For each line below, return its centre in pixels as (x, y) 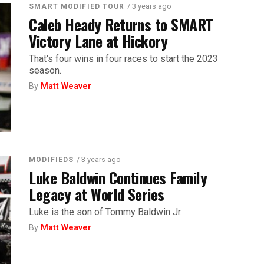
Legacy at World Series (97, 194)
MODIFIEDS (52, 159)
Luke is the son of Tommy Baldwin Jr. (106, 212)
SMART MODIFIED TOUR (77, 6)
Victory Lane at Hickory (98, 40)
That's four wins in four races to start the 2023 (124, 58)
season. (45, 70)
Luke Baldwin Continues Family (118, 177)
